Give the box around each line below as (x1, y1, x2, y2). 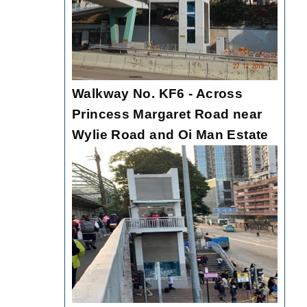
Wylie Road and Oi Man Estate (72, 127, 269, 143)
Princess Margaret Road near (72, 107, 262, 122)
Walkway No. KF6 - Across (72, 86, 243, 101)
